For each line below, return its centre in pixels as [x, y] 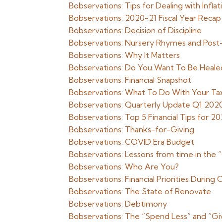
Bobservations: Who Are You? [124, 166]
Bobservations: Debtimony [118, 204]
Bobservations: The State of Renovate [140, 191]
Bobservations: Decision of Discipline [136, 30]
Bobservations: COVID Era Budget [132, 142]
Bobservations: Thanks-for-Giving [132, 129]
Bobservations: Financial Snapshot [130, 80]
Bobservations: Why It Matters [125, 55]
